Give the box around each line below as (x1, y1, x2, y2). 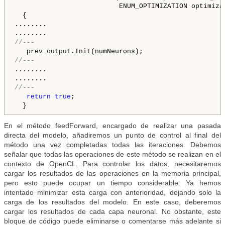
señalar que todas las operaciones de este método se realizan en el (4, 150, 221, 159)
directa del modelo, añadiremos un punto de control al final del (4, 131, 221, 140)
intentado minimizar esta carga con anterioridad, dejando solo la (4, 188, 221, 197)
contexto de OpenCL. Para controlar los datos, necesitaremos (4, 160, 221, 168)
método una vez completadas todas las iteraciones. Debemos (4, 141, 221, 149)
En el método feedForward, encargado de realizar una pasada (4, 122, 221, 130)
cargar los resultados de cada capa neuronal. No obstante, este (4, 207, 221, 216)
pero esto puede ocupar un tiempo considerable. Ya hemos (4, 179, 221, 187)
